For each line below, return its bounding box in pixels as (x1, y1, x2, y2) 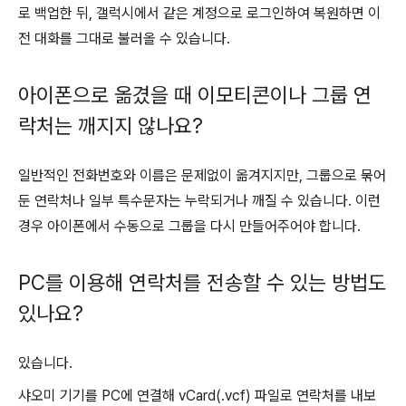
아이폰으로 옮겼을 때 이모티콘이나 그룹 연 (18, 82, 372, 109)
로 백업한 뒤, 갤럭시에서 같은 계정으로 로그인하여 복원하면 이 (18, 5, 381, 23)
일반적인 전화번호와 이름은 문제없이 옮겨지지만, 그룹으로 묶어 (18, 167, 386, 185)
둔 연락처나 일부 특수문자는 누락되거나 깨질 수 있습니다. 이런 (18, 192, 381, 210)
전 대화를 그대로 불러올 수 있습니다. (18, 30, 230, 48)
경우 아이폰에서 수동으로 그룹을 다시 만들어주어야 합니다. (18, 217, 361, 236)
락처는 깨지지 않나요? (18, 113, 203, 140)
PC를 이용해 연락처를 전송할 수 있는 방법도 (18, 270, 386, 296)
